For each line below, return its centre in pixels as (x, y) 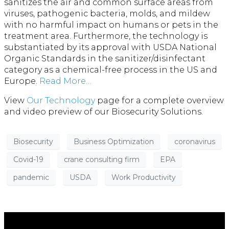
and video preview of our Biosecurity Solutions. (104, 112)
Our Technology (61, 101)
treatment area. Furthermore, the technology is (106, 36)
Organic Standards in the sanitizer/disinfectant (105, 59)
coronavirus (195, 141)
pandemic (31, 177)
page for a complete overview (159, 101)
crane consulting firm (102, 159)
